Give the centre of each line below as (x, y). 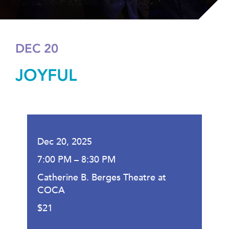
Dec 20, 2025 (65, 142)
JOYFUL (46, 75)
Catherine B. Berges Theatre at (102, 177)
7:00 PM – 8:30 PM (76, 159)
